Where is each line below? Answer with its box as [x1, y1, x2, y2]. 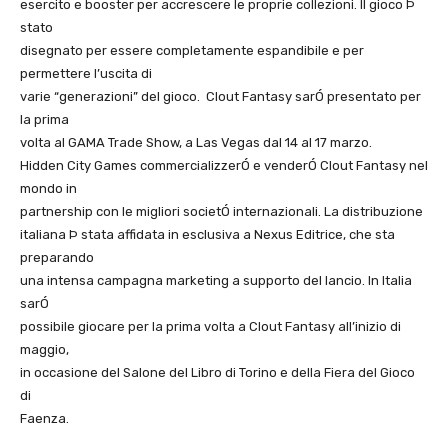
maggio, [20, 342, 69, 358]
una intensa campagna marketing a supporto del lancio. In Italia [20, 273, 412, 289]
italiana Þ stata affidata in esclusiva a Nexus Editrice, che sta [20, 227, 395, 243]
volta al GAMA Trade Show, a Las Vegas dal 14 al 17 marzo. [20, 135, 372, 151]
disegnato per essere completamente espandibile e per [20, 43, 364, 59]
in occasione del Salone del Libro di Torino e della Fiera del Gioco [20, 365, 415, 381]
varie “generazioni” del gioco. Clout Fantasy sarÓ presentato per [20, 89, 421, 105]
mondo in [20, 181, 77, 197]
